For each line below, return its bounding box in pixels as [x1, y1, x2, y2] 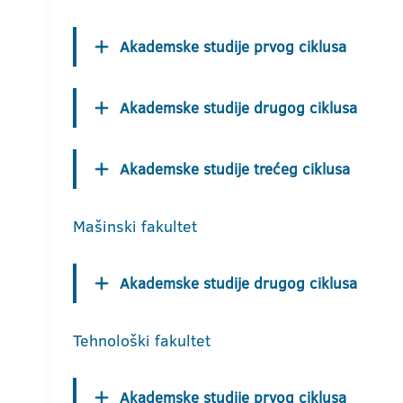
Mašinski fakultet [73, 214, 197, 237]
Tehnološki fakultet [73, 328, 210, 352]
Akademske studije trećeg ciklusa [120, 157, 350, 179]
